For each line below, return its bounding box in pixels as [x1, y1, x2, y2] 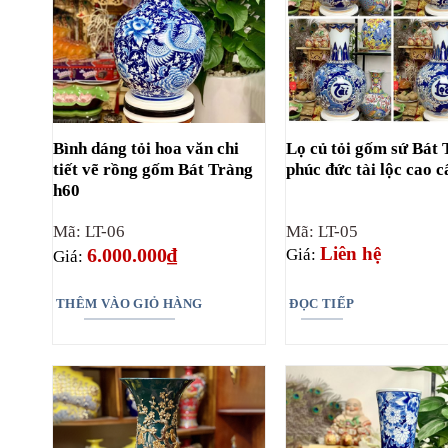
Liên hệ [320, 243, 382, 265]
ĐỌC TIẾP [289, 295, 355, 311]
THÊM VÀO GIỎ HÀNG [55, 295, 203, 311]
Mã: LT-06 [52, 222, 125, 242]
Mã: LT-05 [286, 222, 359, 242]
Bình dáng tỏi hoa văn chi [52, 139, 239, 159]
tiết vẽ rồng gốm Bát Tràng [52, 160, 253, 180]
